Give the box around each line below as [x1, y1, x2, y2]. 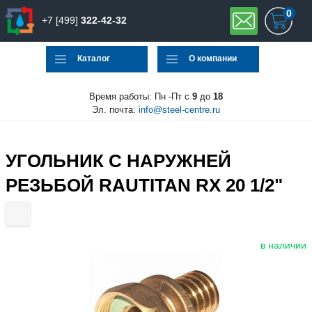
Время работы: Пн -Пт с [89, 91, 192, 102]
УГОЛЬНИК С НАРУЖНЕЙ [6, 150, 231, 171]
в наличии [260, 240, 306, 251]
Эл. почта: [92, 104, 139, 115]
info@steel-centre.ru [139, 104, 220, 115]
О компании [189, 54, 237, 64]
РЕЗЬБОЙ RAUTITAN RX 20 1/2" [6, 175, 283, 195]
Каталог [77, 54, 110, 64]
